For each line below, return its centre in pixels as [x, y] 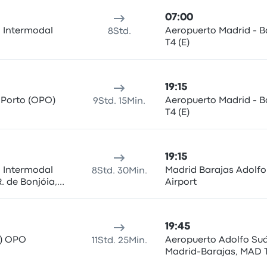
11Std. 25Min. [119, 241]
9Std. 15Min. [119, 101]
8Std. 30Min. [119, 171]
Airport [181, 182]
